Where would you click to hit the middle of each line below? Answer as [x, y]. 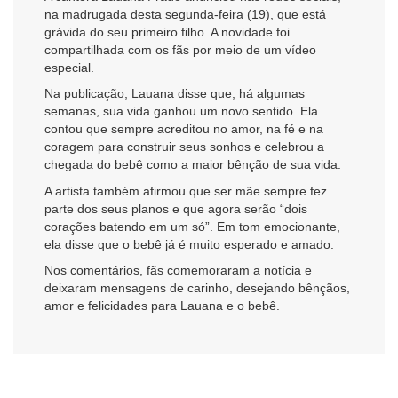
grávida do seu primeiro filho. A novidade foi [167, 32]
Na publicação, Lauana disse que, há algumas [175, 94]
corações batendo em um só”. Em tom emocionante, [192, 226]
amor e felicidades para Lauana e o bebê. [162, 305]
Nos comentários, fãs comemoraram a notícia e [178, 270]
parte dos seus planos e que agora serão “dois [176, 208]
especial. [69, 67]
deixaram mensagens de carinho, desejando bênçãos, [197, 287]
